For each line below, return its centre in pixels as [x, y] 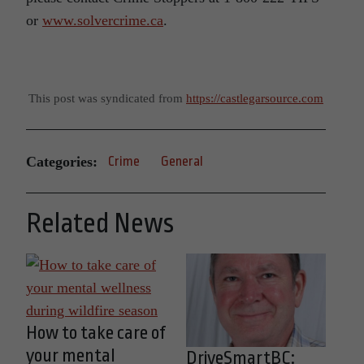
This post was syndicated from [107, 98]
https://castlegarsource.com [255, 98]
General [182, 162]
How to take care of [96, 334]
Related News [100, 224]
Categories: [62, 161]
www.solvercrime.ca [103, 21]
